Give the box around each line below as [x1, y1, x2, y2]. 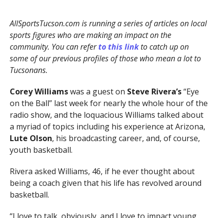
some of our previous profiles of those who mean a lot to [9, 53, 201, 64]
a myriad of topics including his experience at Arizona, [9, 121, 205, 132]
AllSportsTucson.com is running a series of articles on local [9, 18, 207, 29]
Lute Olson [9, 133, 52, 144]
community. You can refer [9, 41, 98, 53]
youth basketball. [9, 145, 73, 156]
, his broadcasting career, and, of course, [52, 133, 200, 144]
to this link [98, 41, 141, 53]
